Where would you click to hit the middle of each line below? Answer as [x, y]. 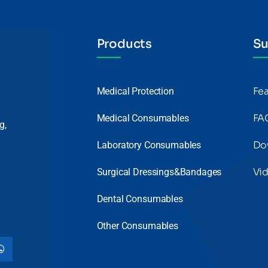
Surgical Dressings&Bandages [159, 172]
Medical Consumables [143, 118]
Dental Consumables [140, 199]
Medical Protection [135, 91]
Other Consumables [137, 226]
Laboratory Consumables [149, 145]
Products [124, 44]
